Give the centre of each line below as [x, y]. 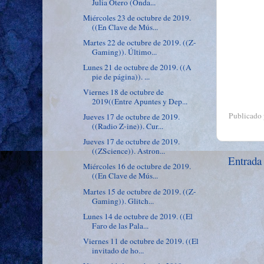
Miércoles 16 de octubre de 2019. [137, 166]
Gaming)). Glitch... [123, 201]
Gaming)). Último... [124, 52]
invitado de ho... [118, 250]
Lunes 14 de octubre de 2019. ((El [138, 216]
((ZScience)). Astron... [128, 151]
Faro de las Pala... [120, 225]
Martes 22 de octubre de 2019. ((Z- [139, 42]
